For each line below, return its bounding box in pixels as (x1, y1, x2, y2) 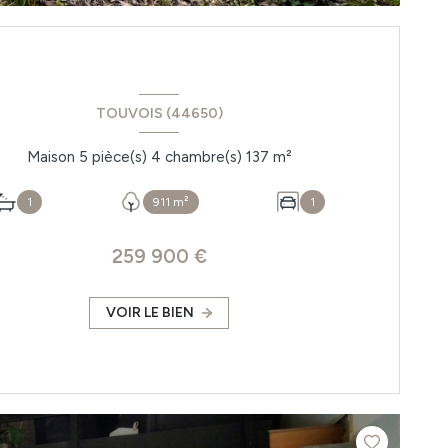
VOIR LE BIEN (106, 304, 195, 322)
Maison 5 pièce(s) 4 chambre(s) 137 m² (272, 147, 292, 166)
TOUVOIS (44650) (95, 105, 223, 123)
